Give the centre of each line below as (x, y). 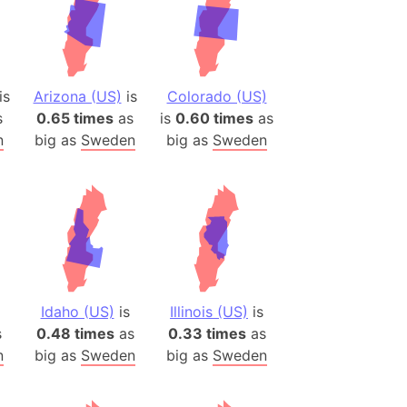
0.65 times (75, 118)
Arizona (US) (77, 96)
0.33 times (207, 333)
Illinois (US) (209, 312)
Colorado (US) (217, 96)
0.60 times (214, 118)
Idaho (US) (77, 312)
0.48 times (75, 333)
